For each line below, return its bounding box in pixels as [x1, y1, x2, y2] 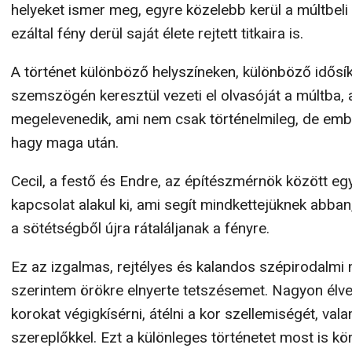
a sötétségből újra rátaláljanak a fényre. [11, 219, 269, 237]
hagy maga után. [11, 134, 119, 152]
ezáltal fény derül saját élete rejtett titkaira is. [11, 24, 303, 42]
